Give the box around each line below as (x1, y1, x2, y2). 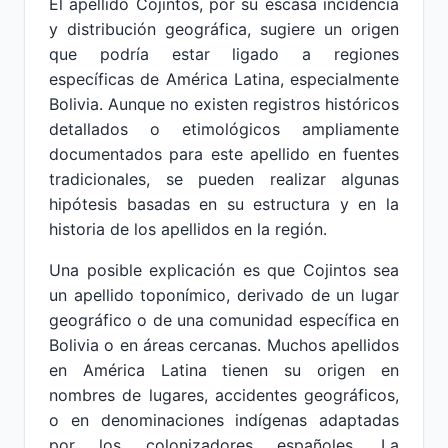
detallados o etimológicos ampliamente (49, 119, 399, 139)
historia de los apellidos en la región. (49, 219, 327, 239)
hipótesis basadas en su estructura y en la (49, 194, 399, 214)
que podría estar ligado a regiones (49, 44, 399, 64)
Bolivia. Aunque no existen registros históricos (49, 94, 399, 114)
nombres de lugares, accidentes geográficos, (49, 385, 399, 405)
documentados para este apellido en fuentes (49, 144, 399, 164)
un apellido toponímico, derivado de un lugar (49, 285, 399, 305)
